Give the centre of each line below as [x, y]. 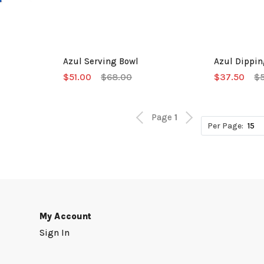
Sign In [55, 233]
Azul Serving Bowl [101, 61]
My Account [66, 216]
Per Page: [226, 126]
